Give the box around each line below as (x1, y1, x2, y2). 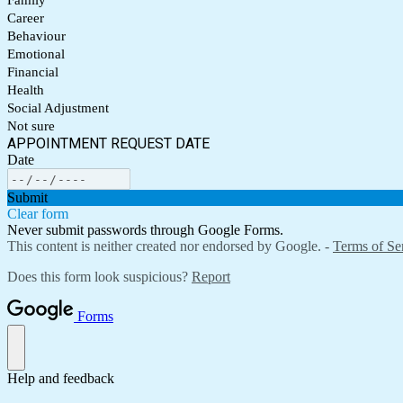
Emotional (7, 47, 65, 62)
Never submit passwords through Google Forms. (7, 222, 283, 238)
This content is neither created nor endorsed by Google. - (7, 238, 333, 255)
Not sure (7, 119, 55, 134)
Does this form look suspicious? (7, 269, 192, 285)
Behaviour (7, 29, 66, 44)
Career (7, 11, 44, 26)
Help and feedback (7, 371, 114, 387)
